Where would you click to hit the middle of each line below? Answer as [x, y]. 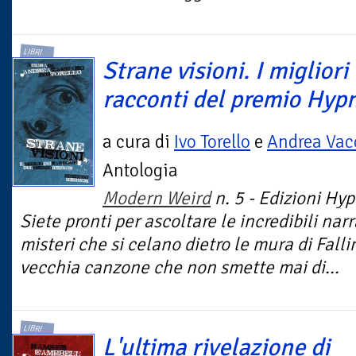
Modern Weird [157, 199]
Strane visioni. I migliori [225, 71]
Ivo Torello [212, 142]
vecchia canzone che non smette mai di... [180, 268]
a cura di [138, 142]
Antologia [140, 171]
